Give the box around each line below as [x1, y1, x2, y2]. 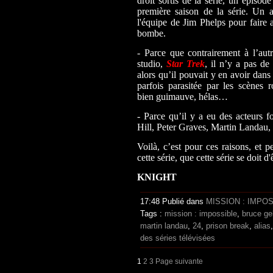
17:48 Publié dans [140, 196, 206, 206]
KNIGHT [137, 171, 177, 182]
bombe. [137, 27, 168, 38]
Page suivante [155, 257, 203, 265]
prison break [206, 221, 249, 230]
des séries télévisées [140, 233, 215, 243]
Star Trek [166, 58, 205, 69]
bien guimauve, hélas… [137, 91, 228, 102]
